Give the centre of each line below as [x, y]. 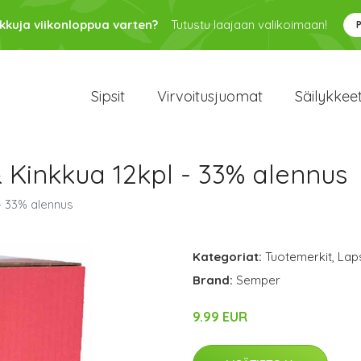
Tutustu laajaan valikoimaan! [249, 25]
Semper [258, 280]
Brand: [214, 280]
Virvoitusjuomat [210, 96]
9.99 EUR [220, 317]
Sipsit [108, 96]
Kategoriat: [227, 257]
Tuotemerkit [299, 257]
